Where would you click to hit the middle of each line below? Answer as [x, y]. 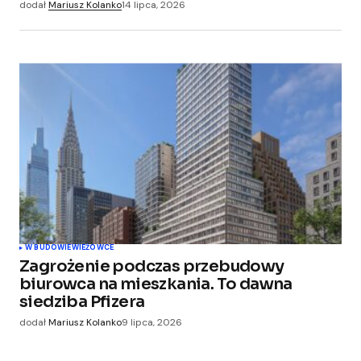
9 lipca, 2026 [152, 323]
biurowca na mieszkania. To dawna [156, 284]
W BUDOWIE [48, 248]
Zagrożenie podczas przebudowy [152, 267]
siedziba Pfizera [82, 302]
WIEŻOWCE [93, 248]
